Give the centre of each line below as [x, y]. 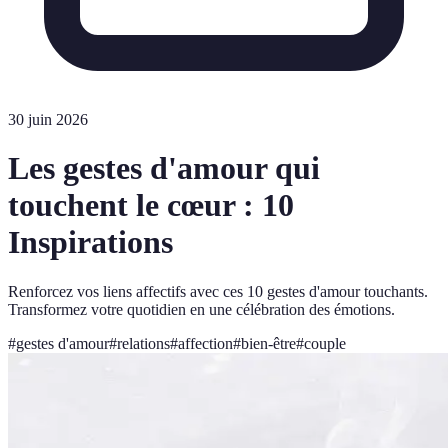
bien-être [268, 343]
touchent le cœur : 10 [151, 205]
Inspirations [90, 242]
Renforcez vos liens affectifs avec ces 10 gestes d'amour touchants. [218, 291]
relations [143, 343]
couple [325, 343]
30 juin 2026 [48, 119]
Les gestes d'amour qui [164, 168]
